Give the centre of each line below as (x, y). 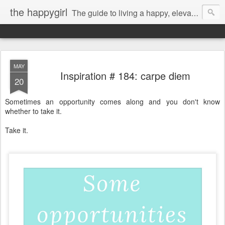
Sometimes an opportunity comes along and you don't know (113, 101)
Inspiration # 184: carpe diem (125, 76)
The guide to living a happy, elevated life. (132, 13)
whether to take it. (33, 111)
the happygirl (39, 12)
